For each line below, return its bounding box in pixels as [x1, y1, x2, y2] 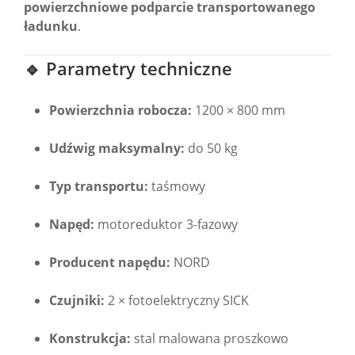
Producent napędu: [49, 254, 170, 272]
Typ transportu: [49, 177, 148, 196]
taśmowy [148, 177, 205, 196]
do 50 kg [185, 139, 238, 158]
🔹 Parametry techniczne [24, 56, 232, 81]
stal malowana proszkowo [131, 330, 288, 348]
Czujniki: [49, 292, 105, 310]
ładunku [24, 17, 78, 36]
